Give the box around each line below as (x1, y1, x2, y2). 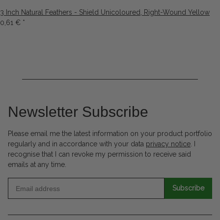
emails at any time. (8, 161, 66, 169)
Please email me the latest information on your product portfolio (8, 130, 212, 138)
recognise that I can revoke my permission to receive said (8, 150, 191, 159)
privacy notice (146, 140, 191, 148)
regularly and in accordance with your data (8, 140, 146, 148)
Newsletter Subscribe (8, 104, 148, 120)
